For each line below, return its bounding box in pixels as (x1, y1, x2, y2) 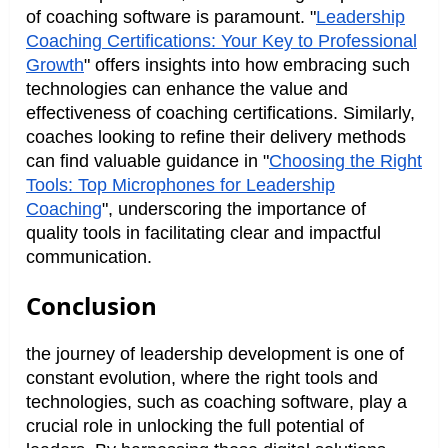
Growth (26, 55, 84, 76)
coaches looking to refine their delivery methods (26, 127, 406, 148)
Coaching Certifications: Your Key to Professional (26, 31, 417, 52)
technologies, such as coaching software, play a (26, 391, 407, 412)
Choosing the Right (269, 151, 422, 172)
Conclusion (26, 288, 157, 322)
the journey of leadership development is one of (26, 343, 404, 364)
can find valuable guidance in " (26, 151, 269, 172)
